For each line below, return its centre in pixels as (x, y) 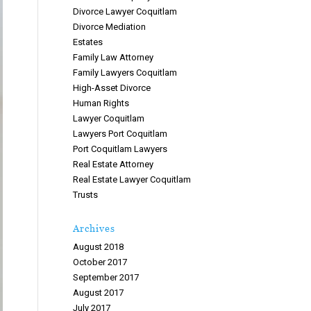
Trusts (86, 195)
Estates (88, 42)
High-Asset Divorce (112, 88)
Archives (94, 228)
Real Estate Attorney (114, 164)
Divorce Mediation (110, 27)
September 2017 (106, 277)
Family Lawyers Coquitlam (125, 73)
